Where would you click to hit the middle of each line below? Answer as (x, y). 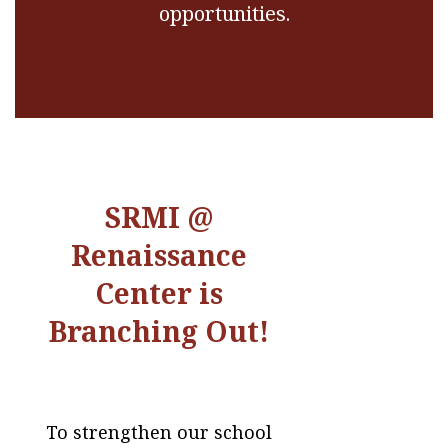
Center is (159, 293)
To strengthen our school (159, 432)
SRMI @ (159, 217)
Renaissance (159, 255)
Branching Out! (159, 331)
